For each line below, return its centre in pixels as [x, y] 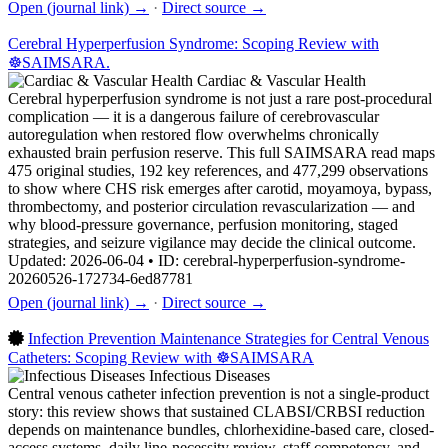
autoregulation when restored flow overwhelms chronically [193, 134]
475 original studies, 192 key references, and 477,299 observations [218, 170]
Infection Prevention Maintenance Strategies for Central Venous [228, 338]
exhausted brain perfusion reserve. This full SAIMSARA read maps [221, 152]
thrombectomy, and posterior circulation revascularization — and [211, 206]
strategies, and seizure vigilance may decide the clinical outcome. [212, 242]
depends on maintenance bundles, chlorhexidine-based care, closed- [221, 429]
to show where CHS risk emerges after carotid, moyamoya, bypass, [220, 188]
